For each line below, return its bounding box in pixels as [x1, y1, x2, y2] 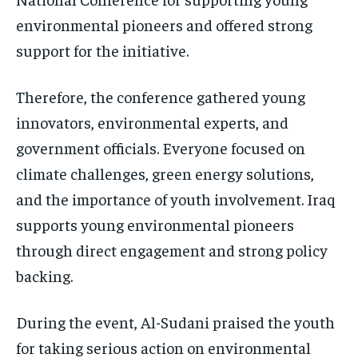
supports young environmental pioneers [16, 213, 294, 234]
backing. [16, 265, 73, 285]
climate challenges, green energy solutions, [16, 162, 314, 183]
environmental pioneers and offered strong [16, 14, 312, 34]
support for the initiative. [16, 39, 189, 60]
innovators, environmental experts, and [16, 111, 288, 132]
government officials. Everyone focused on [16, 137, 305, 157]
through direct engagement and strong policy [16, 239, 328, 260]
